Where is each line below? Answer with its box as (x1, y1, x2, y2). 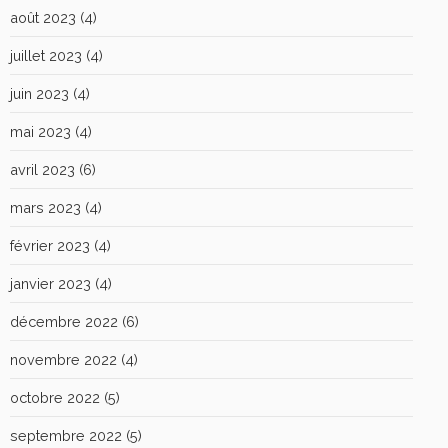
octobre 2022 (10, 388, 100, 406)
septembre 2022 (10, 426, 122, 444)
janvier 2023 (10, 274, 91, 292)
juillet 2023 (10, 46, 82, 64)
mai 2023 (10, 122, 71, 140)
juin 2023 (10, 84, 69, 102)
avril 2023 (10, 160, 75, 178)
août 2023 (10, 8, 76, 26)
